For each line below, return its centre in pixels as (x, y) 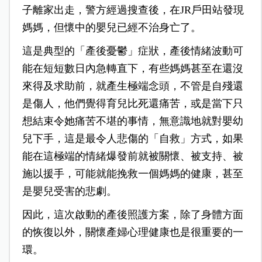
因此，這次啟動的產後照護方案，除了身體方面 (132, 215)
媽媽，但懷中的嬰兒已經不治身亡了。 (111, 28)
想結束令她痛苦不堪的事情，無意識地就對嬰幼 (132, 121)
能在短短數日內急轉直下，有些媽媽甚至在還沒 (132, 69)
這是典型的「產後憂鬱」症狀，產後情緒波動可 (132, 51)
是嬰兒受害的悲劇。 (69, 192)
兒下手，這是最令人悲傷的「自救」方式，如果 (132, 139)
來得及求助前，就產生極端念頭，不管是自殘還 (132, 86)
